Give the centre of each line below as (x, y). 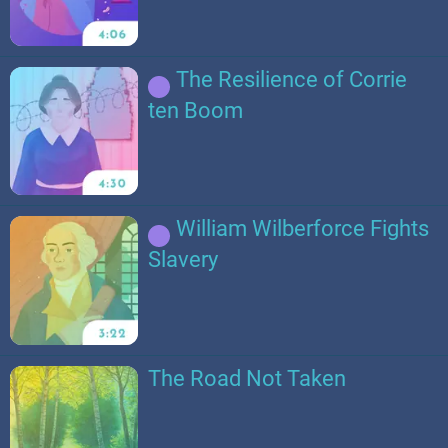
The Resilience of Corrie (292, 79)
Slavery (183, 260)
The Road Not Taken (247, 378)
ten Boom (196, 110)
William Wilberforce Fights (303, 229)
